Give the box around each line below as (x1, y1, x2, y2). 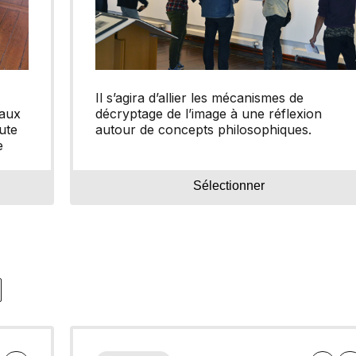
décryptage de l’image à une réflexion (95, 106, 322, 122)
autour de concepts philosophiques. (95, 122, 311, 138)
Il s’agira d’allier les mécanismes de (95, 90, 304, 106)
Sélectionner (193, 179, 265, 192)
